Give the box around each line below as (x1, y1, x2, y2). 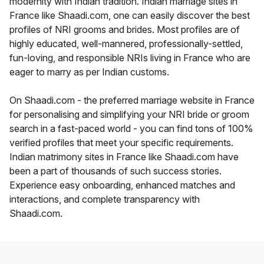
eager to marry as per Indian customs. (9, 66, 169, 78)
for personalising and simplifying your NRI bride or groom (9, 108, 249, 121)
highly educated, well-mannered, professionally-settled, (9, 38, 243, 50)
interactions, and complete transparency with (9, 193, 200, 206)
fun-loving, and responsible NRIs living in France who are (9, 52, 250, 64)
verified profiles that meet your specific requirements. (9, 137, 233, 149)
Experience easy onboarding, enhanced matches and (9, 179, 235, 192)
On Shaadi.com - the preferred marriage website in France (9, 94, 255, 107)
